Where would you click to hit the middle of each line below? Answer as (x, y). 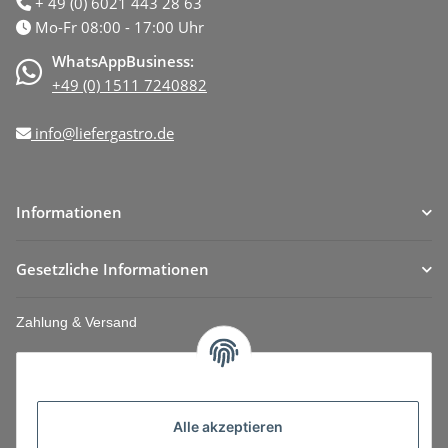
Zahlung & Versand (76, 322)
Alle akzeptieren (228, 427)
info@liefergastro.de (102, 133)
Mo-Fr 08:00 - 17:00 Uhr (117, 27)
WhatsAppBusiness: (123, 61)
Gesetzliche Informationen (112, 269)
